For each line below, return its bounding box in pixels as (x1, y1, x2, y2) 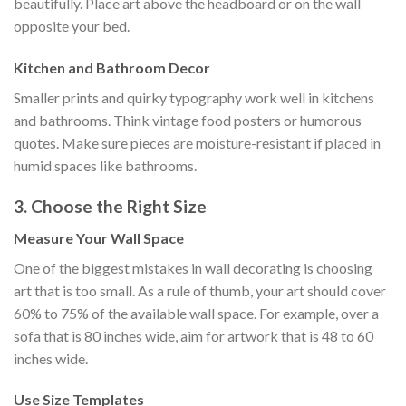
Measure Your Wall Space (14, 228, 184, 246)
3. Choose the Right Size (14, 196, 207, 217)
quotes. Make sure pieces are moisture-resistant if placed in (14, 134, 381, 152)
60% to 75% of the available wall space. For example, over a (14, 304, 379, 322)
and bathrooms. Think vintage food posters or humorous (14, 111, 362, 130)
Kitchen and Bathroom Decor (14, 59, 210, 77)
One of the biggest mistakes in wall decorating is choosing (14, 258, 372, 276)
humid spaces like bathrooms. (14, 157, 197, 175)
